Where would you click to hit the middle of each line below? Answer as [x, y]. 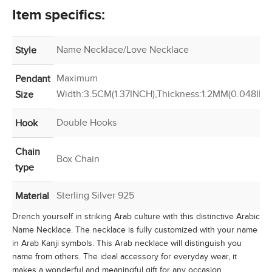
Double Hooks [87, 123]
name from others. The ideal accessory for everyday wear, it [124, 257]
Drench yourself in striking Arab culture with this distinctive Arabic [136, 216]
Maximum [77, 78]
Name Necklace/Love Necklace [123, 50]
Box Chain [78, 159]
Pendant [33, 79]
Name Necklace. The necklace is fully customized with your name [135, 230]
